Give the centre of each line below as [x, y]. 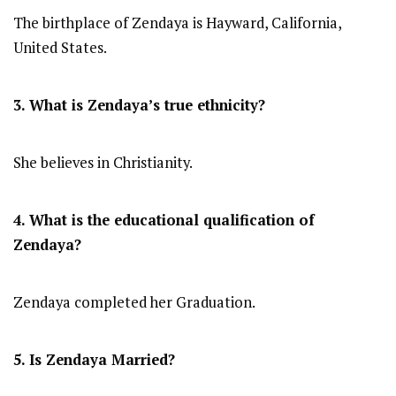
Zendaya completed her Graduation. [134, 303]
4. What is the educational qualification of [164, 221]
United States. [60, 48]
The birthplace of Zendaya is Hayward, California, [177, 23]
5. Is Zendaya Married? [94, 360]
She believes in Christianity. [103, 163]
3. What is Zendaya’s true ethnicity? [139, 106]
